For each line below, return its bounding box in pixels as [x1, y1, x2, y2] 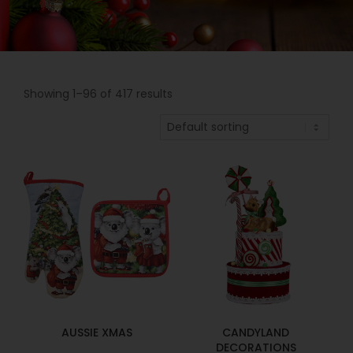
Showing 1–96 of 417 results [24, 85, 173, 102]
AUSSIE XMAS [61, 325, 133, 341]
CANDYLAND [222, 325, 290, 341]
